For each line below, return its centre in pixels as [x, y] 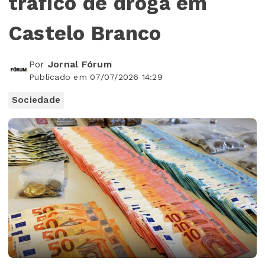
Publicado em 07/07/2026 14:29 [96, 77]
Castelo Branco [85, 33]
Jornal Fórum [80, 64]
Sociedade [36, 100]
